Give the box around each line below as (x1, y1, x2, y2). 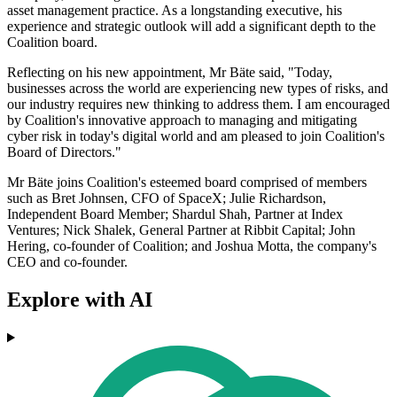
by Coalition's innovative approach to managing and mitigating (7, 113, 357, 128)
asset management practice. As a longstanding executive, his (7, 3, 342, 19)
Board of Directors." (7, 144, 121, 160)
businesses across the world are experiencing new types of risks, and (7, 81, 388, 97)
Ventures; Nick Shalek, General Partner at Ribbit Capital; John (7, 222, 355, 238)
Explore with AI (7, 288, 152, 312)
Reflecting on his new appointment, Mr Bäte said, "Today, (7, 65, 332, 81)
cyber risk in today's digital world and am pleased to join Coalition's (7, 128, 385, 144)
